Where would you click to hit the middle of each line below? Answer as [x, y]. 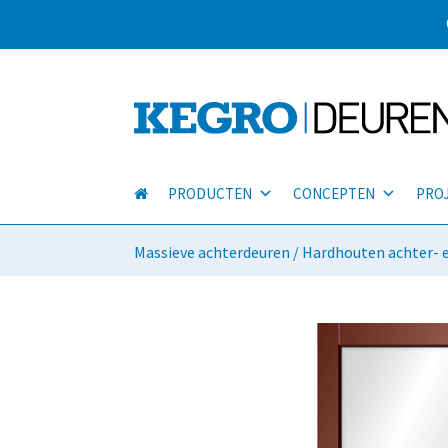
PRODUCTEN [210, 194]
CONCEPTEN [334, 194]
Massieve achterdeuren [212, 252]
